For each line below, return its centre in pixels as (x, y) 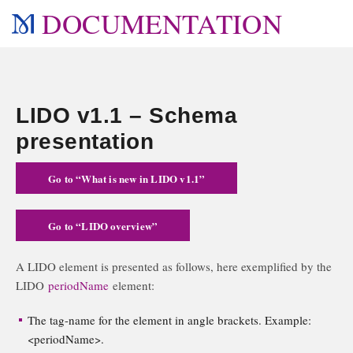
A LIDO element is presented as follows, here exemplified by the (174, 266)
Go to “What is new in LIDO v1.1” (127, 178)
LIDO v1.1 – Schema (126, 115)
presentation (85, 141)
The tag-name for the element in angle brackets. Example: (169, 320)
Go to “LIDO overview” (103, 226)
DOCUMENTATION (162, 23)
